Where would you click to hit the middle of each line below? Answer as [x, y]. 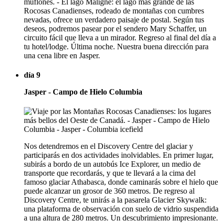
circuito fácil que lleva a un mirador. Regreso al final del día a [120, 37]
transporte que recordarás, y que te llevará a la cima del [110, 173]
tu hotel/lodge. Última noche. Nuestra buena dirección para [116, 46]
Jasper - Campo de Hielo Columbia [83, 92]
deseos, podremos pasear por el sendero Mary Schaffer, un [115, 28]
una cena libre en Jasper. [62, 55]
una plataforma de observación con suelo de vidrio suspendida [121, 209]
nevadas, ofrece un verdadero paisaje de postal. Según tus [114, 19]
